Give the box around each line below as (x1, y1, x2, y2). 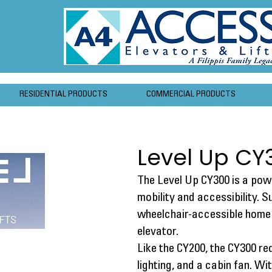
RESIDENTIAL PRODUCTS (19, 90, 107, 99)
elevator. (137, 226, 178, 239)
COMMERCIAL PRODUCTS (146, 90, 236, 99)
